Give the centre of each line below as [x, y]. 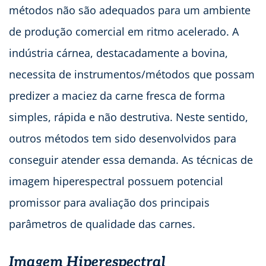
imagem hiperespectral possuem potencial [116, 181]
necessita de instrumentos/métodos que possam [132, 74]
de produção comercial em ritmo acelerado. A [124, 31]
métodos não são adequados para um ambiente [130, 10]
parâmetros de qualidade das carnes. [102, 224]
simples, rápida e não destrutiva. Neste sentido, [129, 117]
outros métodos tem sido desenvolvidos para [123, 138]
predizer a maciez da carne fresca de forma [117, 95]
